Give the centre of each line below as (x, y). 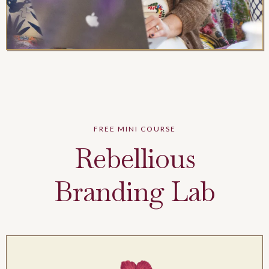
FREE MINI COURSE (134, 129)
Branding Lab (134, 192)
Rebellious (134, 159)
